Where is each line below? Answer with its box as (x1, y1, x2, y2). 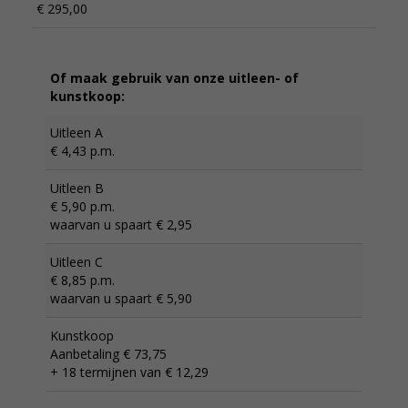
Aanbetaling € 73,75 (50, 345, 167, 362)
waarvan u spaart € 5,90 (50, 290, 192, 307)
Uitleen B (50, 179, 104, 197)
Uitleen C (50, 253, 103, 270)
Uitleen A (50, 124, 103, 141)
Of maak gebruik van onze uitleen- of (50, 69, 299, 87)
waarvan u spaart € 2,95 (50, 216, 192, 233)
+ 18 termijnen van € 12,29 (50, 363, 209, 381)
